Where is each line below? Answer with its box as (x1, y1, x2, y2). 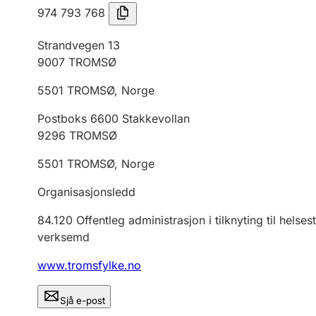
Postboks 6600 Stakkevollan (37, 111, 190, 126)
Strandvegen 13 (37, 38, 120, 52)
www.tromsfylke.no (37, 258, 141, 272)
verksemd (37, 230, 90, 244)
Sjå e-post (60, 295, 105, 306)
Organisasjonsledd (37, 185, 135, 199)
